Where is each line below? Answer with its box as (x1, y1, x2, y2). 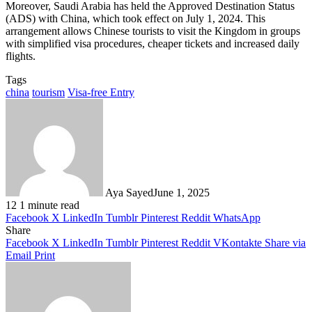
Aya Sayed (105, 186, 153, 198)
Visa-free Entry (68, 86, 134, 98)
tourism (32, 86, 65, 98)
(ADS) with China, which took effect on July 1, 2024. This (6, 12, 265, 24)
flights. (6, 49, 36, 62)
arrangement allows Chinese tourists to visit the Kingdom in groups (6, 24, 300, 37)
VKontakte (213, 236, 262, 249)
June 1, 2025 (153, 186, 210, 198)
